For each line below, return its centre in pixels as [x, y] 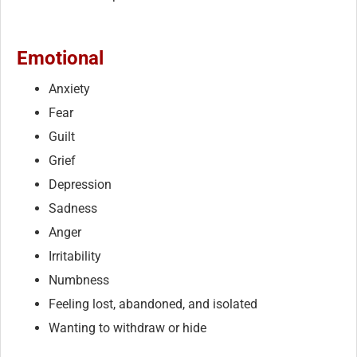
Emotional [60, 58]
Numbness [79, 280]
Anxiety [69, 88]
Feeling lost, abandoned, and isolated [153, 304]
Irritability [75, 256]
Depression [80, 184]
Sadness [73, 208]
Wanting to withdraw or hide [127, 328]
